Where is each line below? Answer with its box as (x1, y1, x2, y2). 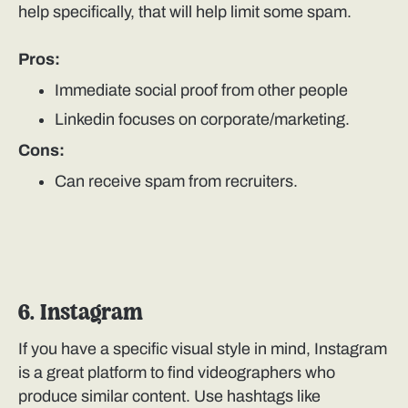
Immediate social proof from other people (55, 81, 348, 100)
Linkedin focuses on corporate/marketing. (55, 110, 350, 129)
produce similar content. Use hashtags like (18, 387, 321, 406)
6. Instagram (18, 303, 143, 325)
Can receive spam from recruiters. (55, 172, 298, 191)
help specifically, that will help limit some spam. (18, 3, 352, 22)
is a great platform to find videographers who (18, 363, 335, 382)
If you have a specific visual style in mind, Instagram (18, 340, 387, 359)
